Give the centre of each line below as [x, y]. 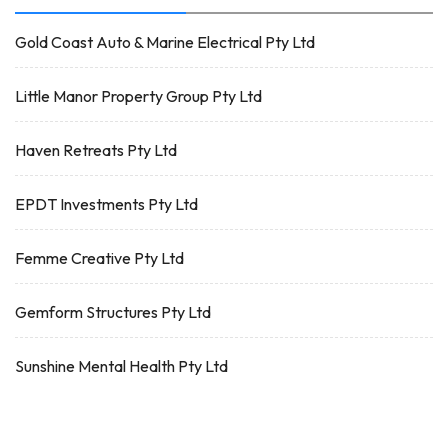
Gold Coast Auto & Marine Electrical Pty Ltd [165, 42]
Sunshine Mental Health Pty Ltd [121, 366]
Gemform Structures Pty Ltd [113, 312]
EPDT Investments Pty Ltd [106, 204]
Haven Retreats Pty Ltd [96, 150]
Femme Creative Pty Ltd [99, 258]
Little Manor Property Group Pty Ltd [138, 96]
